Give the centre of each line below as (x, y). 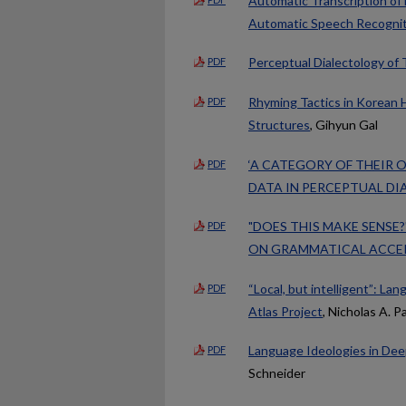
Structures (279, 124)
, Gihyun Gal (344, 124)
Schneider (277, 373)
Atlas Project (285, 311)
